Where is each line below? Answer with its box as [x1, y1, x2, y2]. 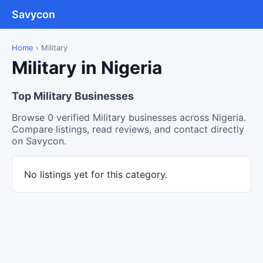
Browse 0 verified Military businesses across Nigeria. [12, 112, 246, 123]
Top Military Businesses [12, 90, 134, 102]
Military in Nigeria [12, 57, 162, 78]
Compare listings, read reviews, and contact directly [12, 123, 244, 135]
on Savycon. [12, 135, 66, 147]
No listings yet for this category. [24, 168, 167, 180]
